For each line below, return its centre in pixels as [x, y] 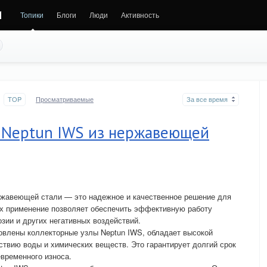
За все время [207, 99]
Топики [32, 15]
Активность [140, 15]
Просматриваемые [65, 99]
